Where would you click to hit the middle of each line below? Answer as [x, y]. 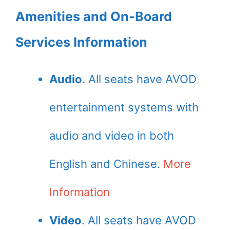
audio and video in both [112, 135]
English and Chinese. [106, 164]
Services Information [81, 42]
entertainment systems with [124, 107]
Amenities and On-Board [94, 16]
